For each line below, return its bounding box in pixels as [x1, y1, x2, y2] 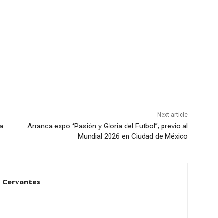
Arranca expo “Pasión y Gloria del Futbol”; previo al [27, 121, 188, 130]
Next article [157, 111, 188, 118]
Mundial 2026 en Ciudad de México [77, 131, 188, 141]
